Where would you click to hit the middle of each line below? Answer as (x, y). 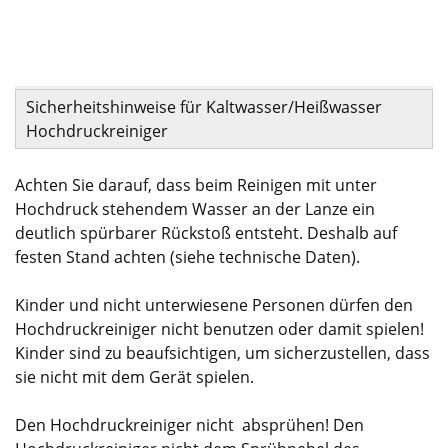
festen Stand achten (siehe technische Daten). (187, 256)
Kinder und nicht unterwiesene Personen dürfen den (214, 304)
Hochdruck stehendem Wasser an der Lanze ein (195, 208)
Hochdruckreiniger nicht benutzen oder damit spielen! (219, 328)
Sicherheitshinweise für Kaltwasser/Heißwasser (204, 106)
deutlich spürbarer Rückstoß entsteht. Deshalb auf (206, 232)
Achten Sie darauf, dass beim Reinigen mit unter (196, 184)
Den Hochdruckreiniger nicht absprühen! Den (189, 424)
